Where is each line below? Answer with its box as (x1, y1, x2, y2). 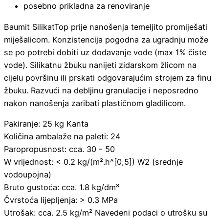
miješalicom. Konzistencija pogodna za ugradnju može (4, 34, 208, 44)
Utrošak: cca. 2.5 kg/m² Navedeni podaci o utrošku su (4, 207, 207, 218)
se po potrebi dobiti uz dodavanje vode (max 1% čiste (4, 47, 206, 57)
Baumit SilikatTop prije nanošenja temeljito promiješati (4, 22, 207, 32)
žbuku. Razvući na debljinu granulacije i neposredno (4, 85, 198, 95)
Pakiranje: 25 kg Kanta (4, 118, 88, 129)
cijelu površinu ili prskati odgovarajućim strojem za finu (4, 72, 211, 83)
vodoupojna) (4, 169, 51, 179)
